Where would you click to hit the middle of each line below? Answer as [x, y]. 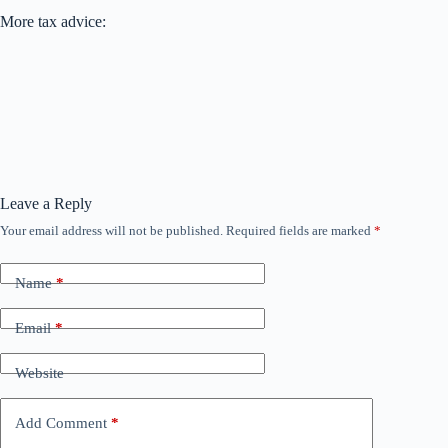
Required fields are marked [300, 231]
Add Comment [61, 422]
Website [39, 372]
